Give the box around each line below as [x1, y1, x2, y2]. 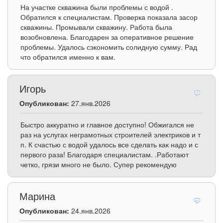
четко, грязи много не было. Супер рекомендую [20, 159, 177, 170]
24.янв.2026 [69, 206, 111, 216]
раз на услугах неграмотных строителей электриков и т [20, 129, 201, 140]
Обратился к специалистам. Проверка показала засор [20, 12, 198, 22]
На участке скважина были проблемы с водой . [20, 2, 173, 12]
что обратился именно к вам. [20, 52, 115, 62]
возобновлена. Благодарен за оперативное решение [20, 32, 194, 42]
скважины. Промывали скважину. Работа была [20, 22, 172, 32]
